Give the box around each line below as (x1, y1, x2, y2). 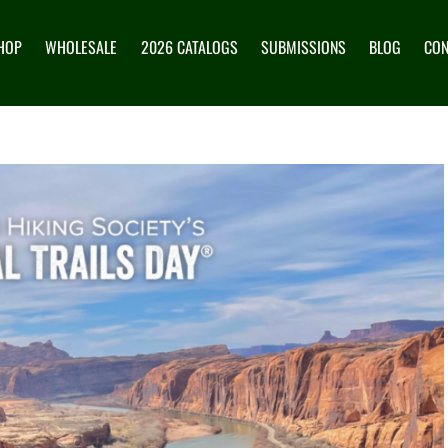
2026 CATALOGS (140, 34, 238, 59)
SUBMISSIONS (260, 34, 346, 59)
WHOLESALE (45, 34, 118, 59)
